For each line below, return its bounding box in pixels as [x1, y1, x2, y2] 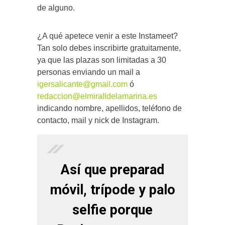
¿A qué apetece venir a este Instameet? [37, 31, 178, 40]
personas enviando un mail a [37, 67, 140, 76]
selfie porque [72, 201, 153, 218]
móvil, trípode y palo [50, 181, 175, 198]
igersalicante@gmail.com [37, 79, 128, 88]
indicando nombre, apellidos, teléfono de [37, 103, 182, 113]
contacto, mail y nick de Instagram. [37, 116, 159, 125]
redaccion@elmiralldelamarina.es [37, 91, 157, 100]
